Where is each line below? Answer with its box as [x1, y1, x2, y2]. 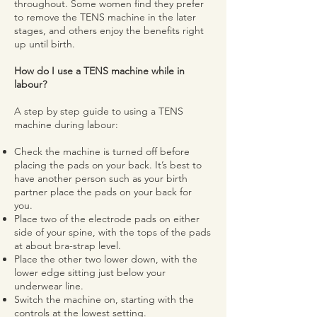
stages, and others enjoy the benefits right [14, 24, 204, 37]
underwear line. [14, 279, 86, 292]
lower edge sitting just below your [14, 266, 166, 279]
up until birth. [14, 38, 78, 50]
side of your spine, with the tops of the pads [14, 226, 211, 238]
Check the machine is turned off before [14, 145, 190, 158]
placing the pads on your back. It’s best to [14, 158, 202, 171]
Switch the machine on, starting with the [14, 293, 194, 306]
